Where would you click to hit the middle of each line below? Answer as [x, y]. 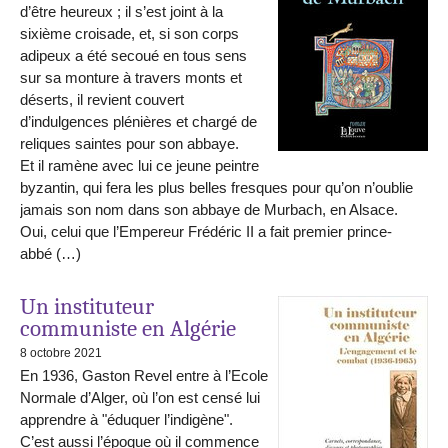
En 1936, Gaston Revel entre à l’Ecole [144, 376]
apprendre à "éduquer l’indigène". [126, 420]
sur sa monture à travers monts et [131, 78]
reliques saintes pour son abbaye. [129, 144]
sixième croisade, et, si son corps [129, 34]
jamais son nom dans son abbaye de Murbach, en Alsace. [209, 210]
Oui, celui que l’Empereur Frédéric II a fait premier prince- [206, 232]
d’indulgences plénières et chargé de [138, 122]
